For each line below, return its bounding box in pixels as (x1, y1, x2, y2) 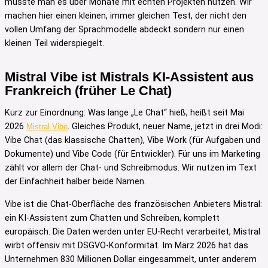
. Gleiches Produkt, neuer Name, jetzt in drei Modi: (68, 121, 263, 132)
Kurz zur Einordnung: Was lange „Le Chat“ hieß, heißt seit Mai (5, 108, 244, 118)
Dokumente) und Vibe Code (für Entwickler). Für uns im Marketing (5, 149, 260, 160)
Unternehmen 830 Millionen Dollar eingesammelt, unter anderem (5, 254, 257, 264)
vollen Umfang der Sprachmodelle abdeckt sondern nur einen (5, 25, 244, 35)
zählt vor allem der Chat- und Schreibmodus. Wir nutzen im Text (5, 163, 257, 173)
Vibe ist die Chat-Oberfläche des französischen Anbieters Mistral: (5, 199, 262, 209)
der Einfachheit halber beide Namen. (5, 176, 146, 187)
